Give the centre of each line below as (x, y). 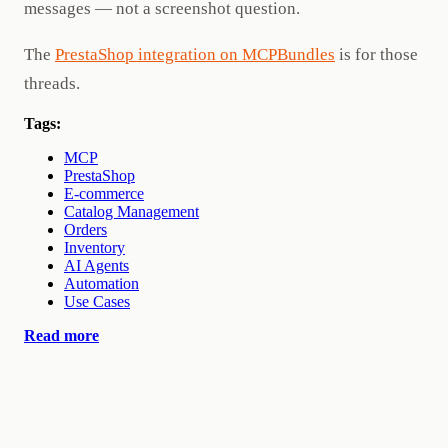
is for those (376, 54)
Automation (101, 283)
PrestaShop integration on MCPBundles (195, 54)
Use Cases (97, 301)
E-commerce (104, 193)
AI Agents (96, 265)
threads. (52, 83)
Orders (85, 229)
